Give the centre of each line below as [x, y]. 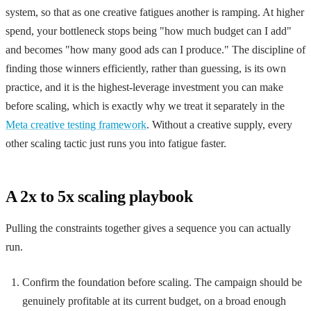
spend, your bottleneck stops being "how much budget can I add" [149, 31]
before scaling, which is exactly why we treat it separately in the [145, 106]
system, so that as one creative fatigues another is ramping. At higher [155, 12]
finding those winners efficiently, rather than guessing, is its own [146, 68]
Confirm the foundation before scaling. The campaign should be [162, 282]
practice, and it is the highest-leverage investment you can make [144, 87]
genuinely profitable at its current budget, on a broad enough [154, 301]
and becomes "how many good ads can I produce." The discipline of [155, 49]
